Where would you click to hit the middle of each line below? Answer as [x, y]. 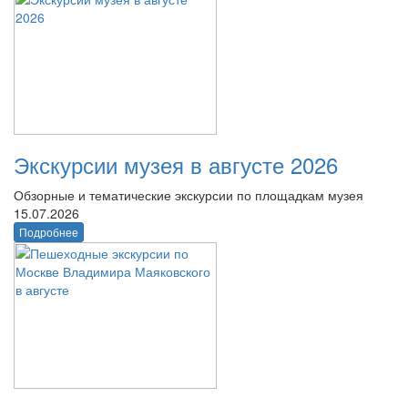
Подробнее [49, 232]
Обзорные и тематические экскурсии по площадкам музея [189, 195]
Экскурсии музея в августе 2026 [176, 164]
